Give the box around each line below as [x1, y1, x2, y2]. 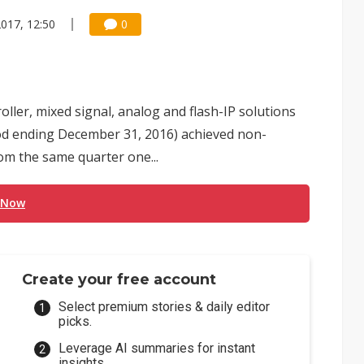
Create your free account [22, 271, 217, 288]
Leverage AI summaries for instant [58, 340, 256, 356]
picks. [58, 314, 93, 329]
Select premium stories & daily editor [58, 299, 271, 314]
